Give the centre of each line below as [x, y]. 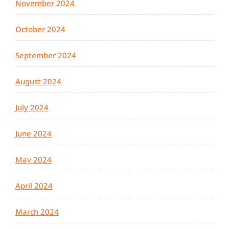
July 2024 [32, 108]
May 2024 [33, 160]
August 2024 [38, 82]
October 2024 [40, 29]
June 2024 [33, 134]
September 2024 [46, 55]
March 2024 [37, 212]
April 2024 [34, 186]
